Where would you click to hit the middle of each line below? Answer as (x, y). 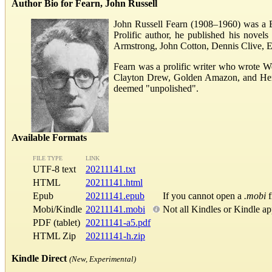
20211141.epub (115, 196)
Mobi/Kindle (57, 209)
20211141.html (114, 183)
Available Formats (49, 138)
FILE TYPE (48, 158)
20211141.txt (110, 169)
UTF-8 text (58, 169)
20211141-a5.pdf (118, 223)
